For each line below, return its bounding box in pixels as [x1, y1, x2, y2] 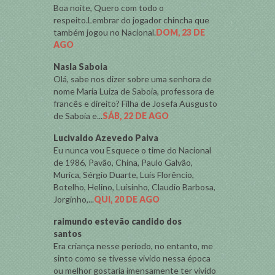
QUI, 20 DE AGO [94, 194, 160, 204]
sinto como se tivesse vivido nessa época [53, 253, 211, 263]
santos [53, 228, 82, 239]
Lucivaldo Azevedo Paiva [53, 133, 158, 143]
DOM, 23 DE [156, 27, 205, 37]
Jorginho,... [53, 194, 94, 204]
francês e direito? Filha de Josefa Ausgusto [53, 98, 217, 109]
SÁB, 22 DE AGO [103, 110, 169, 121]
